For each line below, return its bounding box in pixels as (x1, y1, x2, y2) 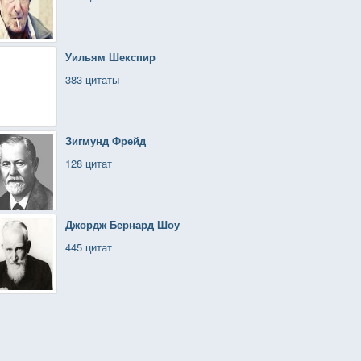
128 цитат (65, 156, 112, 171)
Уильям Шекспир (65, 49, 156, 64)
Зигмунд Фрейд (65, 133, 146, 148)
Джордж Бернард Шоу (65, 217, 180, 232)
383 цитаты (65, 72, 119, 87)
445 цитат (65, 239, 112, 255)
